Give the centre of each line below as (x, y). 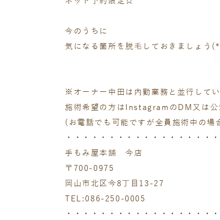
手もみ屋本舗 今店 (104, 153)
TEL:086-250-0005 (105, 199)
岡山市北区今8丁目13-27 (115, 184)
